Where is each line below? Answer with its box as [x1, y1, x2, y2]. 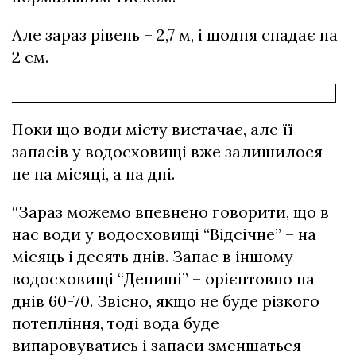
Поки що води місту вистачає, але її [12, 119, 293, 139]
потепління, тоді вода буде [12, 313, 219, 333]
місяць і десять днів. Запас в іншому [12, 246, 293, 266]
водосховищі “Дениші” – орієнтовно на [12, 269, 315, 288]
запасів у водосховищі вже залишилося [12, 141, 323, 161]
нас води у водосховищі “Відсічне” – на [12, 224, 316, 244]
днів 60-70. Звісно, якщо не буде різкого [12, 291, 319, 311]
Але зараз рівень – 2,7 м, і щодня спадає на [12, 25, 338, 44]
